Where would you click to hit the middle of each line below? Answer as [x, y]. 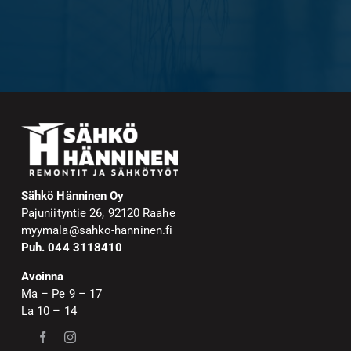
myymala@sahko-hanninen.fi [97, 231]
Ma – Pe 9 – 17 [62, 294]
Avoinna [42, 277]
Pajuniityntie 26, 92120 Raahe [98, 213]
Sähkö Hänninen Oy [72, 196]
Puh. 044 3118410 [72, 248]
